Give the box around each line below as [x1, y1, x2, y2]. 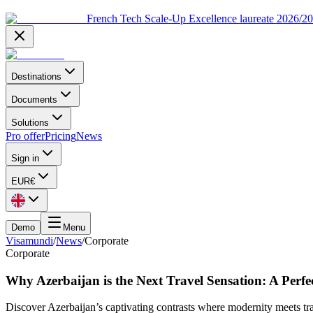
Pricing [45, 130, 76, 142]
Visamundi [6, 235, 53, 247]
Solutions [11, 117, 49, 128]
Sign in [11, 153, 39, 163]
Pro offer [6, 130, 45, 142]
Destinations [11, 71, 61, 82]
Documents [11, 94, 57, 105]
